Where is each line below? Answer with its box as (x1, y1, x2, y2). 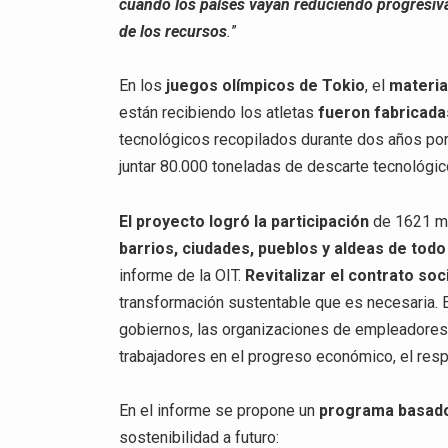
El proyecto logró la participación (119, 211, 370, 231)
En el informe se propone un (119, 400, 320, 420)
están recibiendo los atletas (119, 103, 319, 123)
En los (119, 76, 167, 96)
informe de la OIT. (119, 265, 246, 285)
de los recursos (119, 22, 228, 42)
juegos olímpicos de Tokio (166, 76, 366, 96)
